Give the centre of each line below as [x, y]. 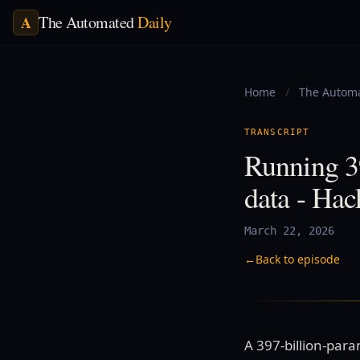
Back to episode [298, 259]
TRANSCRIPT [277, 132]
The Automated [88, 22]
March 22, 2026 [289, 231]
